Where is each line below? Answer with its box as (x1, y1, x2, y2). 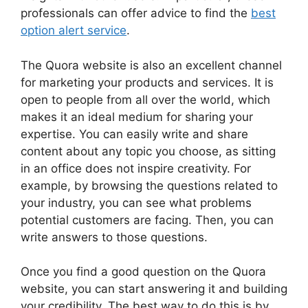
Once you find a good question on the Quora (21, 265, 266, 279)
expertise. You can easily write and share (21, 126, 248, 141)
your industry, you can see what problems (21, 195, 252, 210)
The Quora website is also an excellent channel (21, 58, 282, 72)
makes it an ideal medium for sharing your (21, 109, 253, 124)
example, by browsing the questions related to (21, 178, 278, 192)
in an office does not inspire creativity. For (21, 161, 251, 175)
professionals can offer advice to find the (21, 6, 251, 21)
